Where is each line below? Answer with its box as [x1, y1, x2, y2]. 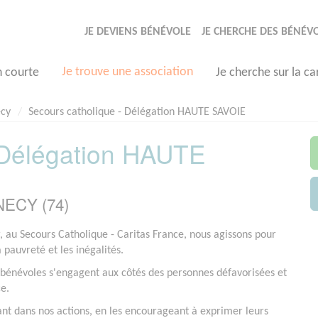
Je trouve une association [62, 65, 193, 79]
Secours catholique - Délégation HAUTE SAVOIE [28, 106, 246, 118]
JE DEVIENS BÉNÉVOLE [84, 26, 191, 38]
